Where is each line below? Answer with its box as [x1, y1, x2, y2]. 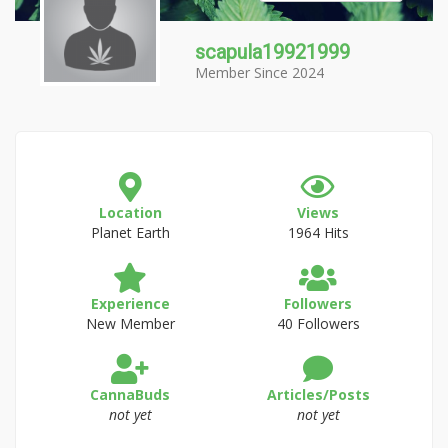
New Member [85, 314, 175, 333]
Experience [90, 294, 170, 313]
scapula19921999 [195, 40, 350, 64]
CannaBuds [90, 385, 170, 404]
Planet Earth [90, 223, 170, 242]
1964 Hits [287, 223, 349, 242]
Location [98, 203, 162, 222]
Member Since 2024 [195, 63, 324, 82]
